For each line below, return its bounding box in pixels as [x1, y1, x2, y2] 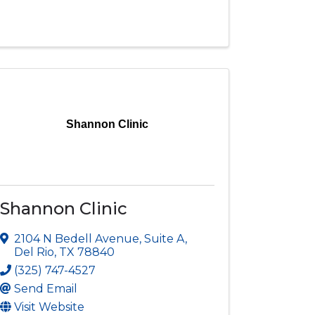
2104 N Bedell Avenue [14, 231, 140, 245]
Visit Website [14, 300, 85, 314]
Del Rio [14, 245, 55, 259]
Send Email [14, 281, 78, 295]
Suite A [144, 231, 186, 245]
